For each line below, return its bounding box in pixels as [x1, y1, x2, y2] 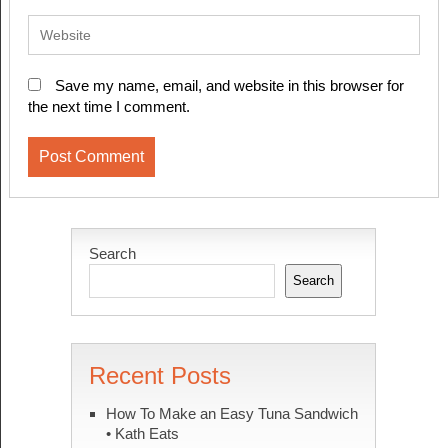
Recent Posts [88, 361, 231, 389]
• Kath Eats [105, 424, 179, 442]
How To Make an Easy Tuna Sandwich [105, 404, 358, 422]
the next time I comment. [27, 97, 190, 115]
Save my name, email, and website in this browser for [54, 76, 404, 94]
